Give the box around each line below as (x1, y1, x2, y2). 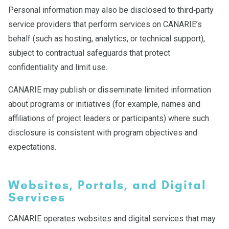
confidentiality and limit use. (8, 62, 107, 72)
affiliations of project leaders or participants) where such (8, 113, 209, 123)
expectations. (8, 142, 56, 152)
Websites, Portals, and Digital (8, 177, 206, 193)
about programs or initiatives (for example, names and (8, 99, 200, 109)
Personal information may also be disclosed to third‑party (8, 5, 214, 15)
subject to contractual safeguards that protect (8, 48, 170, 58)
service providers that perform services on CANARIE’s (8, 19, 202, 29)
